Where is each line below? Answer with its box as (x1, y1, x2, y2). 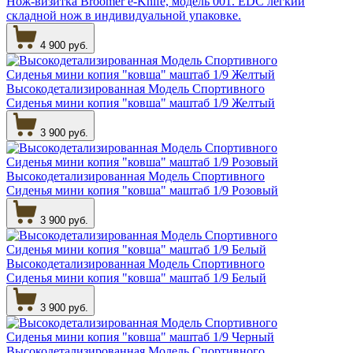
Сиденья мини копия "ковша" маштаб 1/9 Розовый (6, 183, 278, 197)
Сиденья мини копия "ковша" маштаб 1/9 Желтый (6, 95, 275, 110)
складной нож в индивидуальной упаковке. (6, 8, 241, 22)
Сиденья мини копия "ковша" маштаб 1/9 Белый (6, 270, 266, 284)
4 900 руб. (40, 39, 88, 51)
